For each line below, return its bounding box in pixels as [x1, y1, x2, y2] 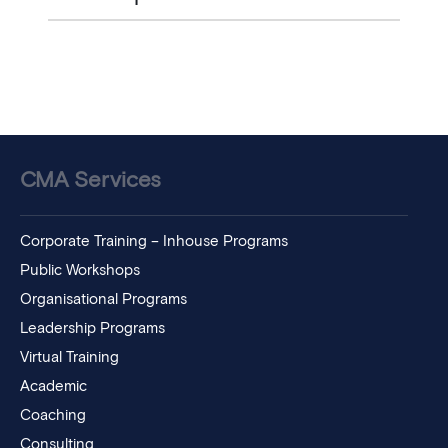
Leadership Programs [20, 321, 165, 337]
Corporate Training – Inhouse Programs [20, 234, 288, 250]
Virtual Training [20, 350, 119, 366]
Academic [20, 379, 87, 395]
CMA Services [20, 170, 161, 193]
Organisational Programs [20, 292, 187, 308]
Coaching [20, 408, 86, 424]
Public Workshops [20, 263, 140, 279]
